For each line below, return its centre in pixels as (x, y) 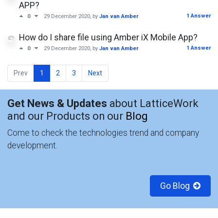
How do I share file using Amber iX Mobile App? (108, 37)
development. (32, 145)
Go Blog (174, 186)
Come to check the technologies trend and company (103, 133)
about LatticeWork (153, 103)
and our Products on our (66, 116)
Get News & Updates (57, 103)
